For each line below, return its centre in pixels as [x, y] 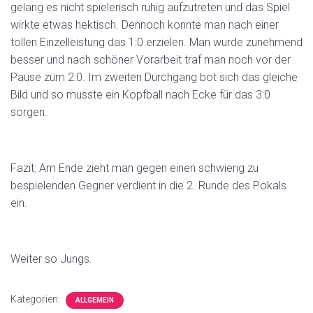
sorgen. [29, 112]
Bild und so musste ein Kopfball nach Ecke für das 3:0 [140, 95]
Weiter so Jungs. [53, 259]
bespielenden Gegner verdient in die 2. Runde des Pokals [148, 185]
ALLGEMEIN [95, 300]
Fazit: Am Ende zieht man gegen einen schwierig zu [134, 168]
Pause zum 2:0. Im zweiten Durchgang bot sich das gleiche [154, 77]
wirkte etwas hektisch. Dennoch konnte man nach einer [145, 25]
